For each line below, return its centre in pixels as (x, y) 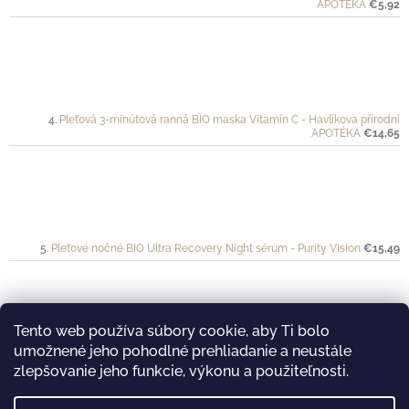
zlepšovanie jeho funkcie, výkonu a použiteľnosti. (181, 371)
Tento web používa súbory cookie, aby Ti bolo (172, 331)
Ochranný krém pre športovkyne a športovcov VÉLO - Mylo (227, 363)
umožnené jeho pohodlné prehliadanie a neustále (183, 351)
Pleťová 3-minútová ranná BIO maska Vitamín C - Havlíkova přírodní (230, 119)
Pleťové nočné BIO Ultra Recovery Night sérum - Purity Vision (206, 248)
